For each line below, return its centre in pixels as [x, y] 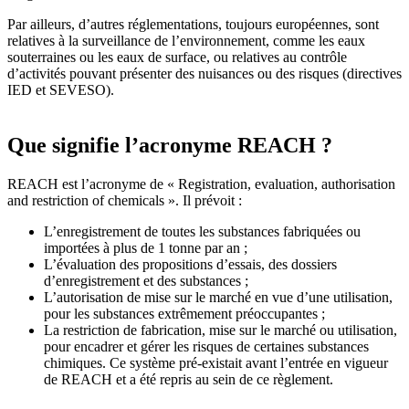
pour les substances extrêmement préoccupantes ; [184, 314]
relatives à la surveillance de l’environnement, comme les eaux [186, 41]
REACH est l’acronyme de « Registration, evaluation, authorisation [201, 184]
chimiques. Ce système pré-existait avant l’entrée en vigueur [216, 363]
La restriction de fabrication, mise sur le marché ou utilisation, [220, 330]
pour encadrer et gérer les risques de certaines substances [206, 347]
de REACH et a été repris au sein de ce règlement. [189, 380]
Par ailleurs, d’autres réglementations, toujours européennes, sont [193, 25]
